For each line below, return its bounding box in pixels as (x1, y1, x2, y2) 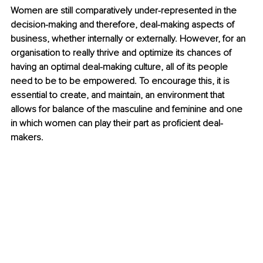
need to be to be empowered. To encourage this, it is (11, 75, 232, 87)
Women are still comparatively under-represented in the (11, 5, 239, 17)
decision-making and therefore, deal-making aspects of (11, 19, 237, 31)
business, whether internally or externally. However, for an (11, 33, 248, 45)
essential (11, 89, 47, 102)
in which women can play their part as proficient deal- (11, 117, 223, 130)
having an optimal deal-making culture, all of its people (11, 61, 230, 73)
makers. (11, 131, 43, 144)
